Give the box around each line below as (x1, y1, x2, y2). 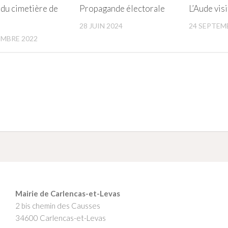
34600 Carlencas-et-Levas (15, 213, 106, 222)
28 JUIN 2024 (79, 21, 123, 31)
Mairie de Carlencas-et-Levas (15, 188, 120, 198)
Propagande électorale (79, 3, 165, 14)
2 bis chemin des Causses (15, 201, 100, 210)
